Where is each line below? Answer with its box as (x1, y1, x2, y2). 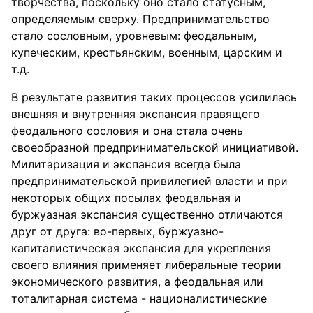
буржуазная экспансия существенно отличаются (11, 208, 283, 221)
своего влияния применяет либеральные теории (11, 258, 282, 272)
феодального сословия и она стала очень (11, 124, 243, 138)
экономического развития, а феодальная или (11, 275, 263, 289)
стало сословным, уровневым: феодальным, (11, 29, 256, 43)
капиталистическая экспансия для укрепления (11, 241, 271, 255)
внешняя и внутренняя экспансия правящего (11, 107, 260, 121)
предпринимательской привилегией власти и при (11, 174, 288, 188)
